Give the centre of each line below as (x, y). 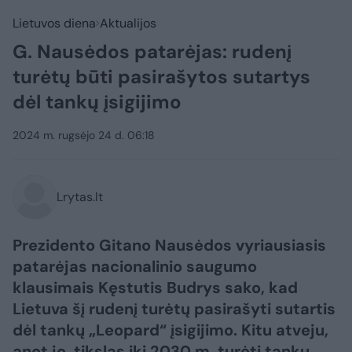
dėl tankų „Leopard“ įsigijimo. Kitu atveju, (170, 330)
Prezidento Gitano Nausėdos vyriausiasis (169, 245)
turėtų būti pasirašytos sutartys (161, 77)
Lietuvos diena (54, 23)
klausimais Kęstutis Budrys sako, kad (155, 288)
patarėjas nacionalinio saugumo (135, 266)
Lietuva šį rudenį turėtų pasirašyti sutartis (174, 309)
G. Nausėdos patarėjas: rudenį (152, 51)
